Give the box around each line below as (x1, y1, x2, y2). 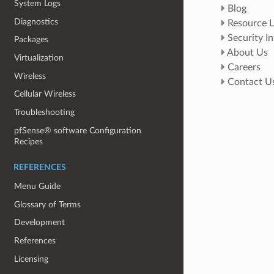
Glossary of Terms (14, 199, 81, 209)
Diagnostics (14, 17, 59, 26)
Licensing (14, 254, 49, 264)
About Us (226, 47, 268, 57)
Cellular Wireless (14, 89, 76, 99)
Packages (14, 35, 49, 45)
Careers (227, 62, 261, 72)
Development (14, 218, 65, 228)
